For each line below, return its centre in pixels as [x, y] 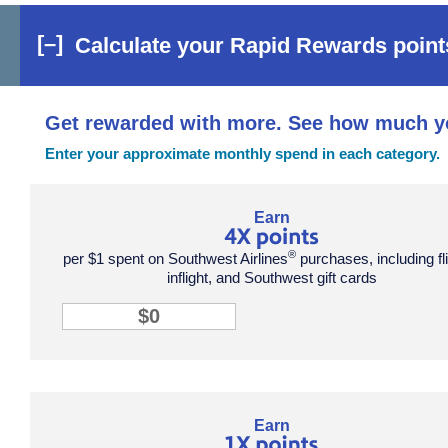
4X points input [114, 310]
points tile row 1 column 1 [151, 216]
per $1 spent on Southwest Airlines [175, 258]
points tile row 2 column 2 [151, 424]
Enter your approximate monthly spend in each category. [244, 153]
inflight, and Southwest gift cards [271, 277]
